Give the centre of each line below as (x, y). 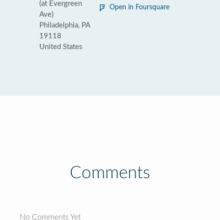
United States (61, 47)
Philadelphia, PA (65, 25)
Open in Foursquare (139, 7)
